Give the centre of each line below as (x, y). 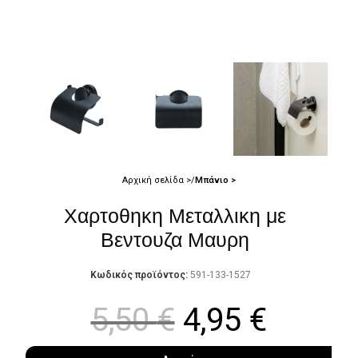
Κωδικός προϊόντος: (140, 274)
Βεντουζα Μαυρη (175, 239)
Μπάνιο (213, 180)
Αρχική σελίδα (154, 180)
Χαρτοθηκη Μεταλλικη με (175, 215)
